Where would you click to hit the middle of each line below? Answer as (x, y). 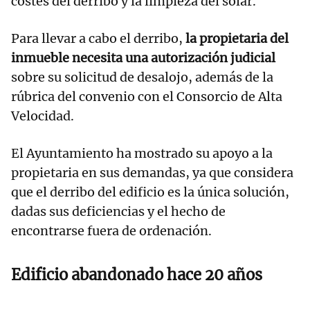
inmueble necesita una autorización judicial (143, 58)
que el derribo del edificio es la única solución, (150, 192)
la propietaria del (237, 39)
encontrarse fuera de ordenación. (111, 231)
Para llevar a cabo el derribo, (98, 39)
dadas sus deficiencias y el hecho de (118, 212)
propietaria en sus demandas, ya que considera (152, 173)
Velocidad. (43, 116)
